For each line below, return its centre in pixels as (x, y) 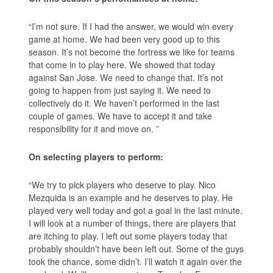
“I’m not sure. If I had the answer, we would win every (131, 26)
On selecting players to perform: (96, 156)
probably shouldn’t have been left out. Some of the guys (136, 248)
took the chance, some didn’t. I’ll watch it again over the (136, 261)
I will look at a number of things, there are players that (133, 223)
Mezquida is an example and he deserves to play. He (131, 197)
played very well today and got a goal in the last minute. (136, 210)
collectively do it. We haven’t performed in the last (124, 103)
